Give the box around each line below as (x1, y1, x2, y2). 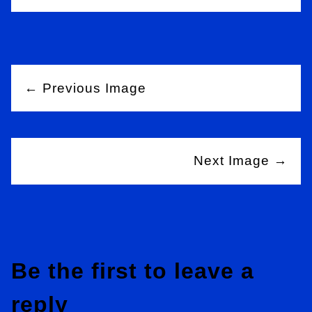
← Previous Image (24, 80, 147, 95)
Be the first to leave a (11, 258, 254, 284)
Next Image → (193, 153, 288, 169)
